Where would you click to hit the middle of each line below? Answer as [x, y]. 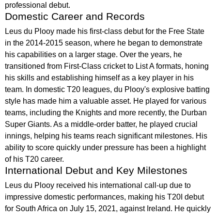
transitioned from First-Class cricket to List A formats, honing [107, 66]
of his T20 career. [34, 159]
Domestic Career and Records [75, 16]
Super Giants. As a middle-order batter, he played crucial [101, 124]
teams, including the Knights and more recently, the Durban [106, 113]
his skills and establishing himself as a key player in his [99, 78]
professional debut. [38, 5]
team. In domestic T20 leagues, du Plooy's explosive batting [107, 89]
